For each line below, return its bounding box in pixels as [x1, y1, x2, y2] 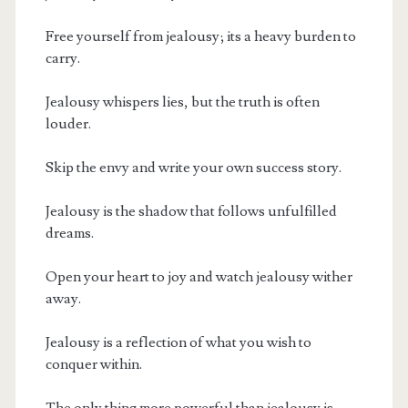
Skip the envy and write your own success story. [45, 158, 342, 177]
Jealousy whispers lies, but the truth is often [45, 92, 320, 111]
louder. [45, 114, 91, 133]
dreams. [45, 223, 94, 242]
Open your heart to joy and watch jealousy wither [45, 267, 352, 286]
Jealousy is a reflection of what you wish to [45, 332, 311, 352]
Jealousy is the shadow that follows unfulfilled [45, 201, 337, 220]
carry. [45, 48, 80, 67]
